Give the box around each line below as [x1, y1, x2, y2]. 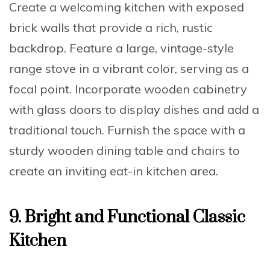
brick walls [9, 19, 70, 35]
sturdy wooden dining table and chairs [9, 142, 225, 158]
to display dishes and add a [102, 101, 259, 117]
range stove [9, 60, 76, 76]
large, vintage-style [126, 40, 234, 55]
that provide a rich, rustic [70, 19, 213, 35]
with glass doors [9, 101, 102, 117]
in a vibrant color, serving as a [76, 60, 249, 76]
